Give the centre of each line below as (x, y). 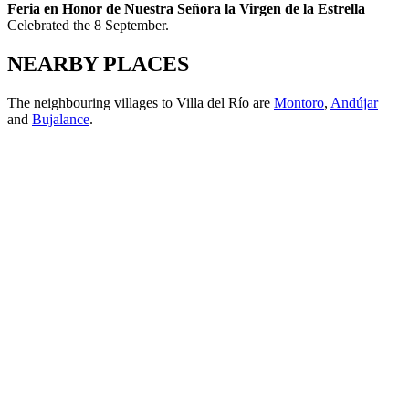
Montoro (299, 103)
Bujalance (61, 120)
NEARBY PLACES (98, 64)
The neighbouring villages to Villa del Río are (141, 103)
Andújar (354, 103)
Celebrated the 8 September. (88, 26)
